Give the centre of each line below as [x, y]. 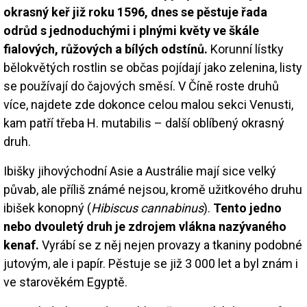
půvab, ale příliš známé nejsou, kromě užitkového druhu [153, 189]
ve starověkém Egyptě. [65, 282]
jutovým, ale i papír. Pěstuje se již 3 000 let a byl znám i [151, 263]
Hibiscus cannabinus [147, 208]
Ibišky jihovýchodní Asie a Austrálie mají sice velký [140, 171]
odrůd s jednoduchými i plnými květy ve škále [131, 30]
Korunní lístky [246, 49]
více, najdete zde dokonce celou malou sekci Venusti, [148, 104]
